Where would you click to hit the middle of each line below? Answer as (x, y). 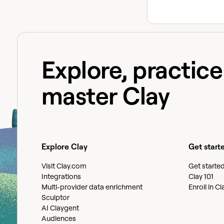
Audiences (58, 218)
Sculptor (55, 197)
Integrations (61, 176)
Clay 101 (201, 176)
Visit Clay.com (64, 165)
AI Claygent (60, 207)
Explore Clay (64, 146)
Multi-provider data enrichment (92, 186)
